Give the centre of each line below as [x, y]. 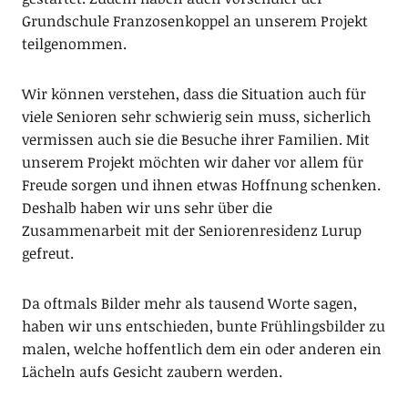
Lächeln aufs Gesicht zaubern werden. [152, 372]
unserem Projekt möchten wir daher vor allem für [192, 163]
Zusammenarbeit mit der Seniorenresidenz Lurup [191, 231]
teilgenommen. [74, 44]
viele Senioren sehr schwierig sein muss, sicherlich [196, 117]
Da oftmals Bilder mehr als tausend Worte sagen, [189, 304]
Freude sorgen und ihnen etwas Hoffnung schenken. [201, 185]
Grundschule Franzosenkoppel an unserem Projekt [194, 21]
